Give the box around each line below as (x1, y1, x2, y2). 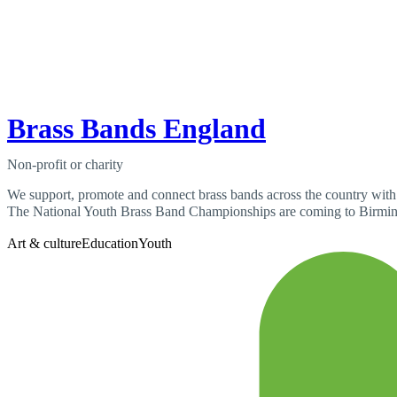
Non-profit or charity (7, 157, 123, 173)
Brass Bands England (7, 113, 266, 145)
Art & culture (7, 236, 82, 252)
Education (82, 236, 138, 252)
